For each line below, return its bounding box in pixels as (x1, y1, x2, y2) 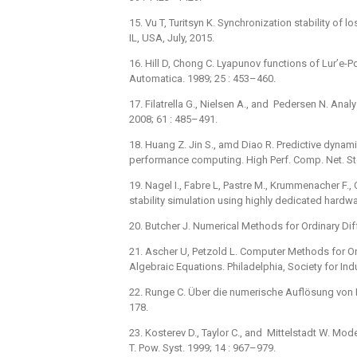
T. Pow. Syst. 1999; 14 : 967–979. (129, 341, 276, 354)
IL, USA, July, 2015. (129, 31, 214, 44)
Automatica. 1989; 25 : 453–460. (129, 72, 276, 84)
